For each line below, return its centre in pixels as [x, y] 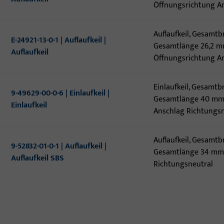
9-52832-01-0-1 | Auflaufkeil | [59, 146]
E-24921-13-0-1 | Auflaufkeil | [59, 40]
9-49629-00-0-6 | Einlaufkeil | [60, 93]
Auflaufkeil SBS [38, 158]
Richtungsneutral [183, 164]
